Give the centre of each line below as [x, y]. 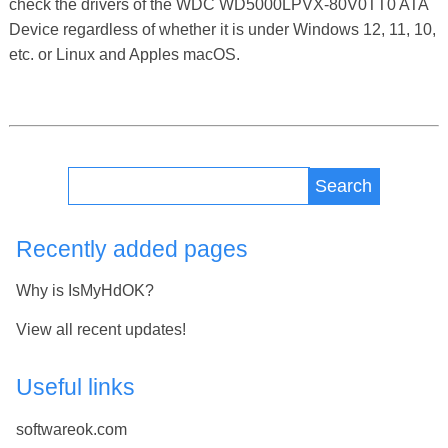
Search [344, 186]
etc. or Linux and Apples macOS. [124, 55]
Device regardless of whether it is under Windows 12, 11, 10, [222, 30]
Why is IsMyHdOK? [85, 291]
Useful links [75, 387]
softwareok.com [71, 429]
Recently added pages [132, 248]
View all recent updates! [101, 329]
